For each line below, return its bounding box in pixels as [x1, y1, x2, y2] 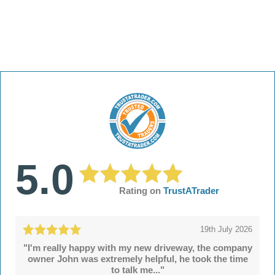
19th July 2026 [200, 224, 252, 234]
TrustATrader [163, 185, 220, 196]
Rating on [119, 185, 164, 196]
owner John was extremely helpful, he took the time [27, 253, 248, 264]
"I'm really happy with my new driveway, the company [23, 242, 252, 253]
